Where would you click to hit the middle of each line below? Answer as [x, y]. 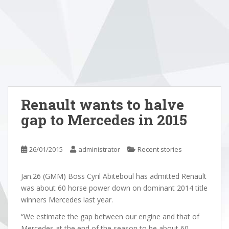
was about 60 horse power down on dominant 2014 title [114, 188]
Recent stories [160, 149]
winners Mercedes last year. [67, 200]
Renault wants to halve [102, 105]
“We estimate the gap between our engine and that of [110, 216]
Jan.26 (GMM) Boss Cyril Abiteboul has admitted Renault [114, 176]
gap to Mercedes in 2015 [104, 120]
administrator [99, 149]
